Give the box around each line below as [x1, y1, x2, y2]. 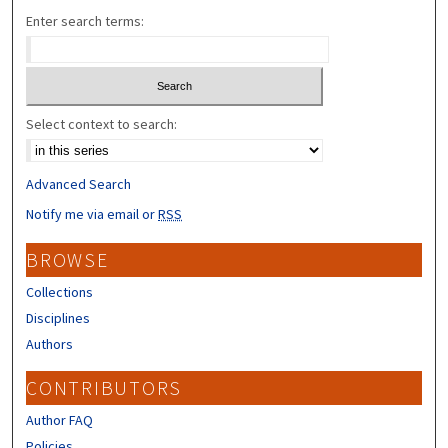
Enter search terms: [26, 12, 145, 31]
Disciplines [26, 308, 91, 327]
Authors [26, 334, 74, 353]
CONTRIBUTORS [26, 375, 183, 400]
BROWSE [26, 247, 109, 272]
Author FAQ [26, 410, 94, 429]
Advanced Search [26, 174, 132, 193]
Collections [26, 282, 94, 301]
